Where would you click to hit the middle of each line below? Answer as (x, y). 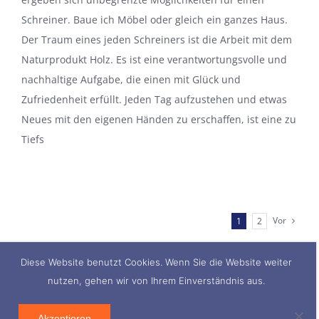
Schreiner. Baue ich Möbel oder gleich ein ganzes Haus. (155, 20)
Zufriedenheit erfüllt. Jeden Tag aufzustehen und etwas (154, 100)
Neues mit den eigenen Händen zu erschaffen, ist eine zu (159, 120)
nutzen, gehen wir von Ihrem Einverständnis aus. (157, 281)
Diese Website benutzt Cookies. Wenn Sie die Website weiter (157, 262)
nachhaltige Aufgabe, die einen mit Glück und (131, 80)
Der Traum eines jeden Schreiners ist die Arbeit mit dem (157, 40)
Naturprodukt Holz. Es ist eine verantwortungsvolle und (154, 60)
